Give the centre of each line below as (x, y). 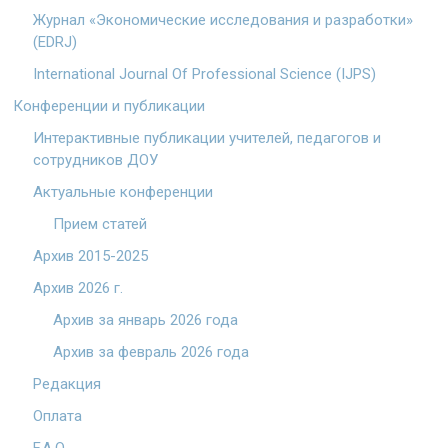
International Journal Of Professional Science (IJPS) (205, 73)
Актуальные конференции (123, 191)
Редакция (67, 383)
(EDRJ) (55, 41)
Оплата (58, 415)
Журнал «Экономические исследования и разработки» (223, 19)
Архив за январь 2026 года (146, 319)
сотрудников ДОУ (96, 159)
